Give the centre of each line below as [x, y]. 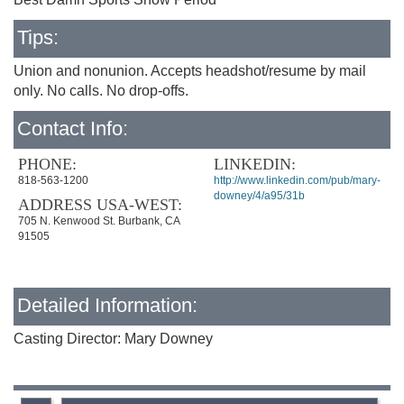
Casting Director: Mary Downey [113, 339]
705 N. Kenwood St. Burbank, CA [99, 221]
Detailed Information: [107, 305]
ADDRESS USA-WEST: [100, 205]
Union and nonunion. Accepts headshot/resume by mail [190, 71]
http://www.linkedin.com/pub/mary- [297, 180]
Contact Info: [73, 129]
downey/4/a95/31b [259, 196]
